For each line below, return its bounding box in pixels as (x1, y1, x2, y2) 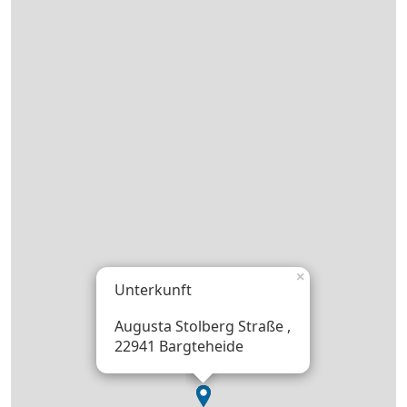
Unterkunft (114, 280, 192, 301)
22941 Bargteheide (114, 336, 243, 357)
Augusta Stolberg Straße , (114, 316, 291, 337)
